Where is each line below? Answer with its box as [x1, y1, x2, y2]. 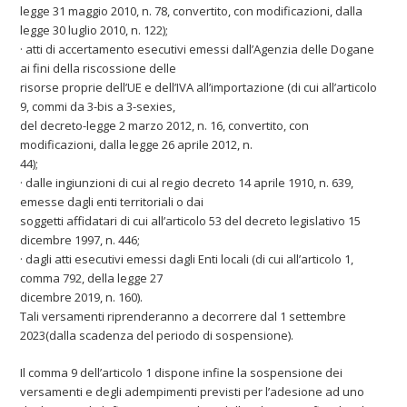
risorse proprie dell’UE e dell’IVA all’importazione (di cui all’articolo [20, 78, 378, 95]
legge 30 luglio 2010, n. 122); [20, 21, 169, 38]
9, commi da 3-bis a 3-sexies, [20, 97, 176, 114]
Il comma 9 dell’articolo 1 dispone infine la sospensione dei [20, 363, 343, 381]
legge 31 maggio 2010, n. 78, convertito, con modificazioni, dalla [20, 2, 363, 19]
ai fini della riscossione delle [20, 59, 177, 76]
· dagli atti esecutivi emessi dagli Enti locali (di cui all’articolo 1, [20, 250, 354, 267]
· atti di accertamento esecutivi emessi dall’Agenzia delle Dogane [20, 40, 375, 57]
